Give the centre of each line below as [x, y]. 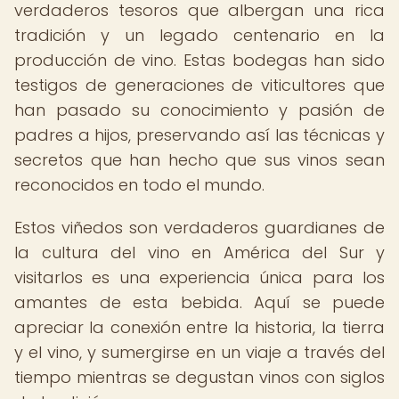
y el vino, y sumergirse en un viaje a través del [199, 352]
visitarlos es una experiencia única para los [199, 277]
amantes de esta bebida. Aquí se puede [199, 302]
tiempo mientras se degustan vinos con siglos [199, 377]
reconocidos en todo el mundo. [139, 185]
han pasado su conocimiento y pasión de [199, 110]
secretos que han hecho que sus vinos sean [199, 160]
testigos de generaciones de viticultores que [199, 85]
